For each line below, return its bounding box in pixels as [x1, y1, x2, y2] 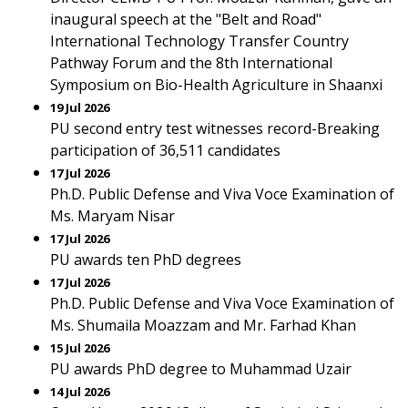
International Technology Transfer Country [50, 31, 349, 51]
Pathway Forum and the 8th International [50, 53, 332, 73]
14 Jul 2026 [50, 383, 109, 400]
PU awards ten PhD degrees [50, 250, 241, 270]
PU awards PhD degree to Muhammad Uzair [50, 359, 352, 379]
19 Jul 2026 [50, 99, 109, 116]
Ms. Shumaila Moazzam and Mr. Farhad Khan [50, 315, 356, 335]
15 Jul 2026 [50, 340, 109, 356]
